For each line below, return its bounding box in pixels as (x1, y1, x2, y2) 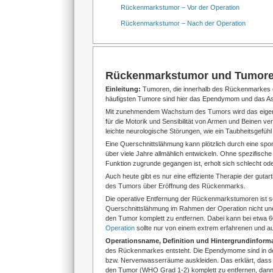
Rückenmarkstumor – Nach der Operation (121, 19, 246, 27)
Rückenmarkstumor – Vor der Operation (121, 4, 239, 11)
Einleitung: (105, 85, 143, 93)
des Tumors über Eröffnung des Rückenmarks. (105, 182, 246, 190)
